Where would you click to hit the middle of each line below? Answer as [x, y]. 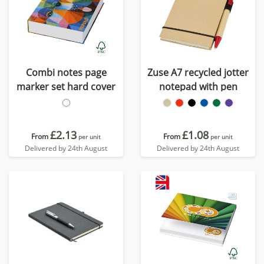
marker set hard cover [66, 87]
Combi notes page [66, 72]
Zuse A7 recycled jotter [198, 72]
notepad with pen [198, 87]
